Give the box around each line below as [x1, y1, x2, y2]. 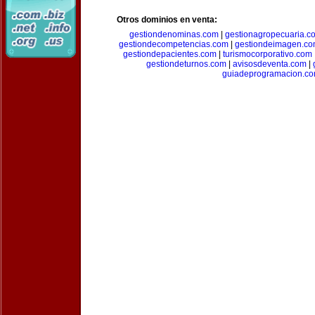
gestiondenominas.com [129, 30, 219, 39]
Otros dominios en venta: [117, 15, 217, 25]
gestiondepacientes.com [122, 49, 217, 59]
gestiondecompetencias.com [118, 39, 229, 49]
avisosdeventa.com [232, 59, 307, 69]
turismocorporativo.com [222, 49, 312, 59]
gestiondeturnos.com [146, 59, 226, 69]
